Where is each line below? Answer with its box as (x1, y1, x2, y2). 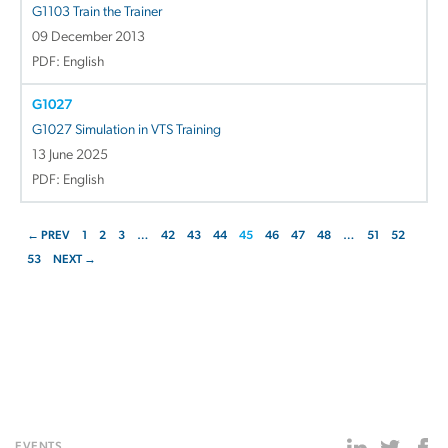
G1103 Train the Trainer (32, 4, 162, 20)
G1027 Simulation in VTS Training (32, 122, 221, 138)
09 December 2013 (32, 29, 145, 45)
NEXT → (53, 253, 96, 266)
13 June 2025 (32, 147, 108, 163)
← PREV (27, 229, 70, 242)
